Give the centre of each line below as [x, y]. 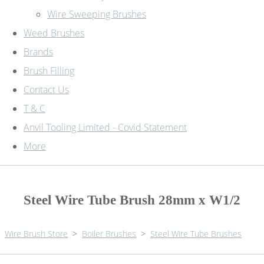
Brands [38, 52]
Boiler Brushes [109, 233]
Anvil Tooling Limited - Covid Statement [105, 127]
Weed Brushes [54, 33]
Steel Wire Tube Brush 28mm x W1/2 [132, 199]
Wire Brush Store [36, 233]
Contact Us [46, 89]
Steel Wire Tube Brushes [196, 233]
